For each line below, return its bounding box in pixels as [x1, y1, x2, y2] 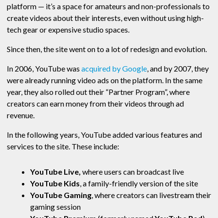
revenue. [7, 110, 36, 120]
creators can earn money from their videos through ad [7, 99, 184, 109]
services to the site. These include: [7, 142, 121, 151]
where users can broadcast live [82, 167, 184, 177]
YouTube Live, [30, 167, 82, 177]
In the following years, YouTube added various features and [7, 130, 202, 140]
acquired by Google [81, 64, 147, 73]
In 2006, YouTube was [7, 64, 81, 73]
